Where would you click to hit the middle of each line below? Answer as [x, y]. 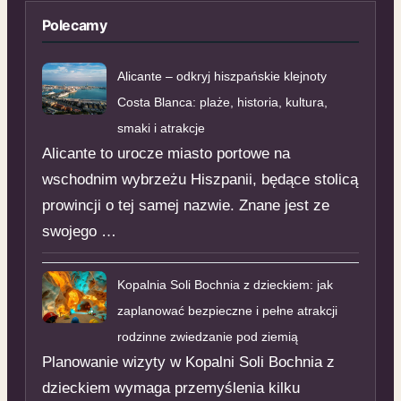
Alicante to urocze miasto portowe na [166, 153]
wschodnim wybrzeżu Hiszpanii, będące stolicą [200, 179]
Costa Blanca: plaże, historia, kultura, [222, 102]
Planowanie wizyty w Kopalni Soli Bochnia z [188, 362]
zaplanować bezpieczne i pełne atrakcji [227, 310]
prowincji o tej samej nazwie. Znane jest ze [185, 205]
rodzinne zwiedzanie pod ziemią [207, 336]
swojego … [79, 231]
